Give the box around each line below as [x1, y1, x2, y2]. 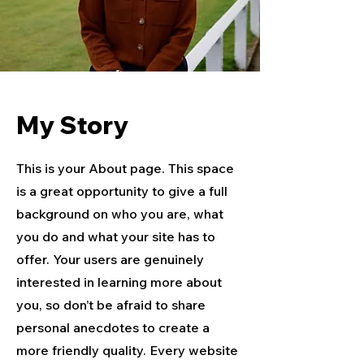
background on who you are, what [16, 206, 223, 222]
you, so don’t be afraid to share [16, 297, 206, 313]
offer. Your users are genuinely [16, 251, 204, 267]
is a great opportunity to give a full [16, 183, 227, 199]
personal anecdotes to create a [16, 319, 210, 336]
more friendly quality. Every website [16, 342, 238, 358]
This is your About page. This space [16, 160, 234, 176]
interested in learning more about [16, 274, 222, 290]
